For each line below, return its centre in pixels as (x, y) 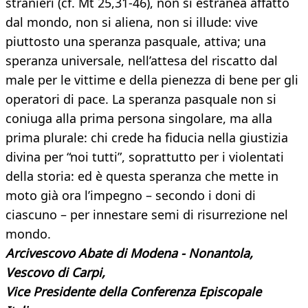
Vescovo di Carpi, (55, 273)
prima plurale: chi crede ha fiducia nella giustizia (147, 138)
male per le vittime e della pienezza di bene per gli (152, 80)
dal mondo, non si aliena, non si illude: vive (132, 22)
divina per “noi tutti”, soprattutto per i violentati (145, 157)
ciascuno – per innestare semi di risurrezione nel (147, 215)
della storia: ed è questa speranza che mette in (142, 176)
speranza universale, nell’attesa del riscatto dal (142, 61)
